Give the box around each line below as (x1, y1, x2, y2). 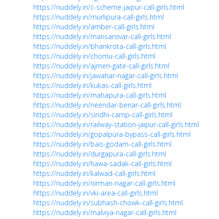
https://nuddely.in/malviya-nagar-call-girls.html (33, 208, 176, 218)
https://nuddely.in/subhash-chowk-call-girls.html (33, 198, 183, 208)
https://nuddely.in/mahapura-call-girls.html (33, 90, 166, 100)
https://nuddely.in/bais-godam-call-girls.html (33, 139, 172, 149)
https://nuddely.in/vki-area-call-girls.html (33, 188, 158, 198)
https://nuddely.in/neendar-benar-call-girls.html (33, 100, 181, 110)
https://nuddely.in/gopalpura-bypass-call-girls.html (33, 130, 191, 139)
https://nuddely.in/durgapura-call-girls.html (33, 149, 166, 159)
